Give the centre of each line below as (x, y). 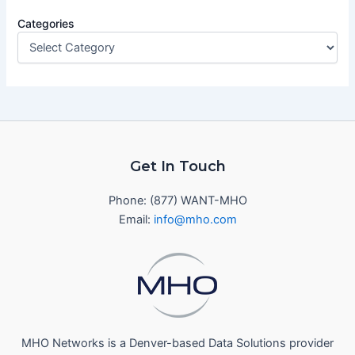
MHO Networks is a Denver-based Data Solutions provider (177, 343)
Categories (46, 23)
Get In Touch (177, 166)
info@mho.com (195, 220)
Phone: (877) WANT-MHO (177, 201)
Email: (136, 220)
